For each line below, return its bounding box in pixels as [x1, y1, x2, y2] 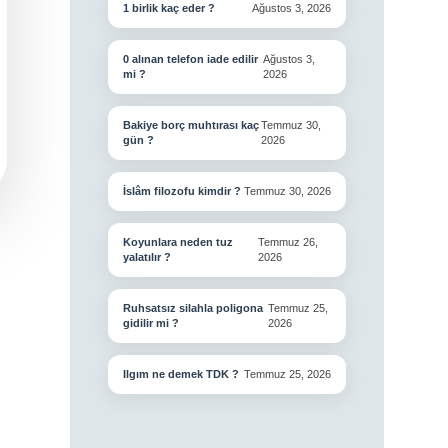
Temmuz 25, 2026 [244, 368, 332, 380]
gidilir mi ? [122, 317, 179, 329]
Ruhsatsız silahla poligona [122, 302, 263, 314]
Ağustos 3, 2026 [252, 2, 332, 14]
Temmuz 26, [258, 236, 319, 248]
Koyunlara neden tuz [122, 236, 233, 248]
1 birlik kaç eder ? [122, 2, 215, 14]
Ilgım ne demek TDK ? [122, 368, 239, 380]
